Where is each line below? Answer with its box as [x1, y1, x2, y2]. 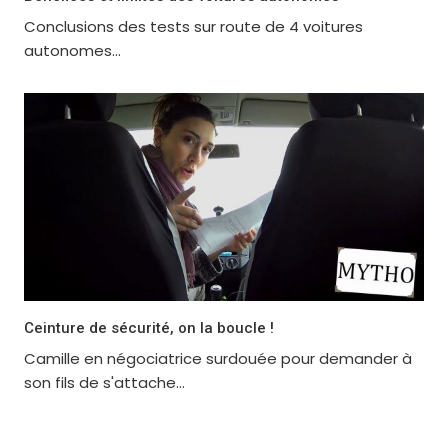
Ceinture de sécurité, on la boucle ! [23, 319, 274, 338]
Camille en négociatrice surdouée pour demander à [23, 348, 412, 370]
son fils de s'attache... [23, 372, 185, 394]
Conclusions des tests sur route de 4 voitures [23, 15, 363, 37]
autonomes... [23, 39, 121, 61]
